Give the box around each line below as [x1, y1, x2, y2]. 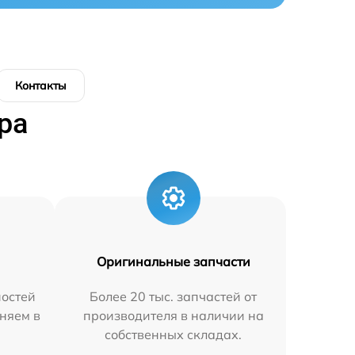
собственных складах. [105, 326, 242, 342]
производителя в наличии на [82, 307, 264, 323]
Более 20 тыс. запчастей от [90, 288, 258, 304]
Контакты [15, 78, 67, 93]
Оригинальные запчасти [96, 253, 250, 269]
